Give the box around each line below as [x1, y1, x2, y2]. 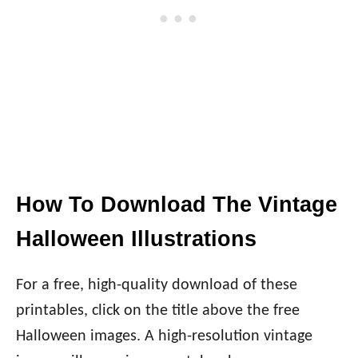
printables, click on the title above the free [16, 303, 300, 320]
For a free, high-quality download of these [16, 277, 297, 294]
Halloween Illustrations [16, 227, 257, 252]
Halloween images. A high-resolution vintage [16, 328, 312, 345]
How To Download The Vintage [16, 193, 337, 217]
